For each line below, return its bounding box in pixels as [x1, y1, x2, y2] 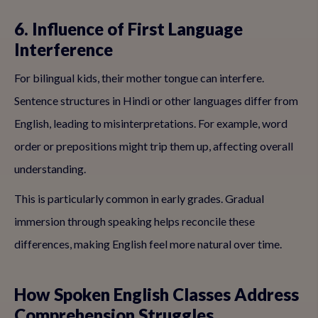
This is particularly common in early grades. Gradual [14, 192, 264, 205]
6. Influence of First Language [14, 18, 243, 39]
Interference [14, 39, 113, 60]
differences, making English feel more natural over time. [14, 237, 282, 251]
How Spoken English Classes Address [14, 284, 299, 305]
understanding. [14, 162, 86, 175]
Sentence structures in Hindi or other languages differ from [14, 94, 298, 107]
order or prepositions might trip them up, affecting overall [14, 139, 293, 153]
